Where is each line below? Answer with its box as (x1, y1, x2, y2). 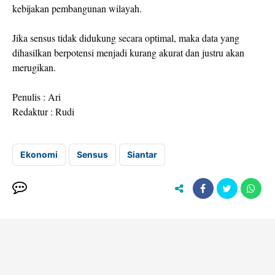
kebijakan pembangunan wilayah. (12, 2, 145, 15)
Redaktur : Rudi (12, 105, 74, 118)
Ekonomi (20, 149, 58, 160)
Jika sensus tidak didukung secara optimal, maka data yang (12, 31, 239, 45)
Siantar (127, 149, 157, 160)
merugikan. (12, 61, 59, 74)
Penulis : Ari (12, 90, 61, 104)
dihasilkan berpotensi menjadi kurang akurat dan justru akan (12, 46, 244, 60)
